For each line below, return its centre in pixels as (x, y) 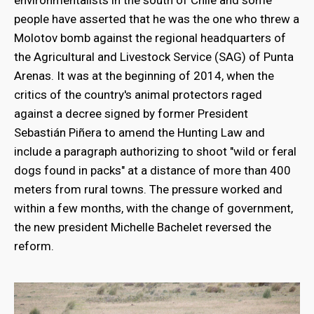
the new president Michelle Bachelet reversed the (143, 227)
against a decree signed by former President (131, 113)
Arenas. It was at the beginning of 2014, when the (144, 75)
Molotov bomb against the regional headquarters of (150, 37)
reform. (34, 246)
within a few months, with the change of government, (153, 208)
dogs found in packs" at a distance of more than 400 (152, 170)
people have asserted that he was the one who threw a (157, 19)
